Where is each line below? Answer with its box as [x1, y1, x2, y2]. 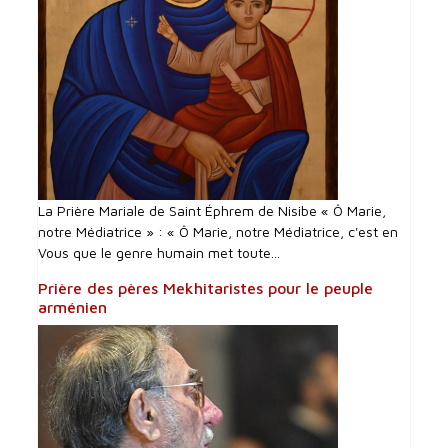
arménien [38, 298, 108, 317]
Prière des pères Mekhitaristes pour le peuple [38, 279, 374, 298]
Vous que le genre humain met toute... [38, 244, 281, 262]
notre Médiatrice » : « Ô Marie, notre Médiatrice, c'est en [38, 223, 399, 241]
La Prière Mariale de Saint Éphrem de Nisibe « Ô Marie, [38, 202, 387, 220]
